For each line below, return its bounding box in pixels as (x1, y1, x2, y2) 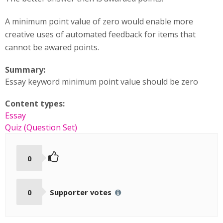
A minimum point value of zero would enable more (5, 16, 193, 27)
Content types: (5, 98, 67, 109)
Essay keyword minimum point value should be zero (5, 76, 198, 87)
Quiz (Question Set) (5, 122, 77, 133)
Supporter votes (49, 187, 113, 197)
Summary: (5, 64, 47, 75)
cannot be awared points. (5, 42, 99, 53)
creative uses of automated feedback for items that (5, 29, 196, 40)
